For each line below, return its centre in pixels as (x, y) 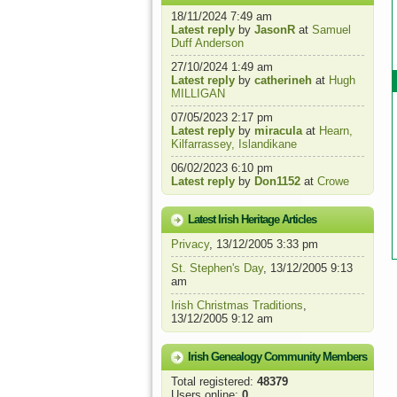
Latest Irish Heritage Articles (252, 219)
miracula (278, 131)
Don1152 (277, 181)
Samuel (331, 30)
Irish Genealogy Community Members (277, 357)
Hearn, (336, 131)
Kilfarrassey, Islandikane (234, 144)
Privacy (190, 244)
